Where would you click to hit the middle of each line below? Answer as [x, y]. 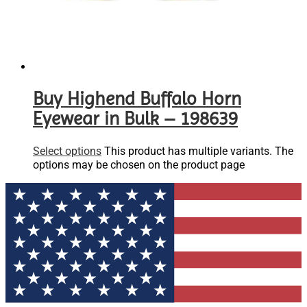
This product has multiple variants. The [199, 151]
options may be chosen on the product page [139, 164]
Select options [67, 151]
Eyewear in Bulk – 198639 [135, 119]
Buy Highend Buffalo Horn [137, 99]
